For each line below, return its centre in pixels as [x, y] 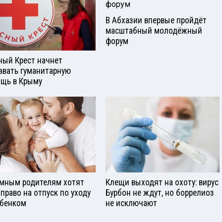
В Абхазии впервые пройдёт [156, 21]
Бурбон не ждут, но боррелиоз [160, 193]
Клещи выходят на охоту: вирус [162, 182]
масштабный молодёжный [154, 31]
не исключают [131, 203]
